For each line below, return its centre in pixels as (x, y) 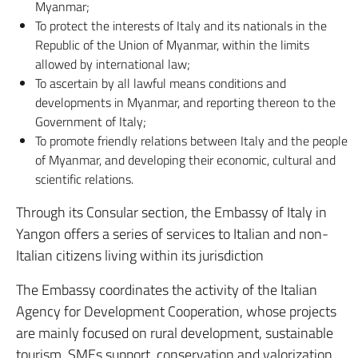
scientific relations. (84, 179)
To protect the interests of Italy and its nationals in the (181, 26)
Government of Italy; (91, 121)
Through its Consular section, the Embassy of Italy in (171, 212)
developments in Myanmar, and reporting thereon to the (185, 102)
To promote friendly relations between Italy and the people (191, 141)
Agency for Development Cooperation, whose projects (176, 311)
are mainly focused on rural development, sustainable (175, 333)
